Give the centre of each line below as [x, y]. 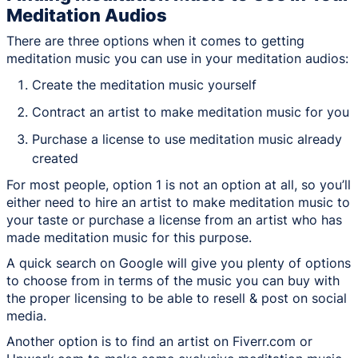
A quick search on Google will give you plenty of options [179, 263]
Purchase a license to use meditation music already [187, 139]
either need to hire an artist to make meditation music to [178, 203]
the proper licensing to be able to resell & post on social [177, 298]
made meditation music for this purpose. [129, 238]
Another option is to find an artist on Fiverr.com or [159, 342]
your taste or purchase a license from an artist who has [174, 220]
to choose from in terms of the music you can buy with [173, 281]
